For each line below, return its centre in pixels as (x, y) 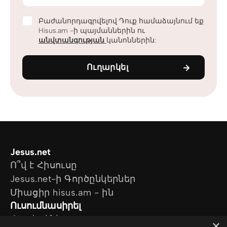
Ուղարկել (107, 67)
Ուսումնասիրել (46, 206)
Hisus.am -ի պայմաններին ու (92, 31)
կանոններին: (131, 40)
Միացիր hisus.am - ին (62, 193)
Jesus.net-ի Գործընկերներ (73, 179)
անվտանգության (72, 40)
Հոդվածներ (39, 219)
